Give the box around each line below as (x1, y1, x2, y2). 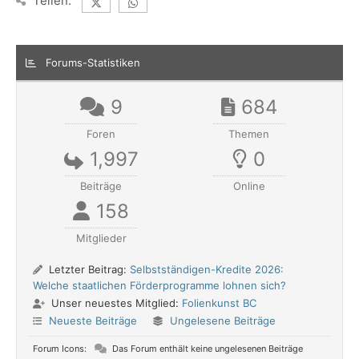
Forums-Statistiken (46, 56, 140, 70)
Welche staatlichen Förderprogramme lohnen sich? (33, 279, 286, 292)
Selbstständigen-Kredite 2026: (130, 263, 284, 276)
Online (232, 179, 265, 193)
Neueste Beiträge (49, 314, 137, 328)
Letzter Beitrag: (46, 263, 130, 276)
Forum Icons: (33, 343, 87, 355)
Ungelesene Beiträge (170, 314, 276, 328)
